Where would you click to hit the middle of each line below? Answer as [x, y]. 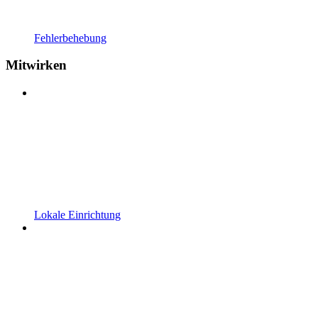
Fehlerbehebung [70, 38]
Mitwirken [36, 65]
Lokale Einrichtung [77, 215]
